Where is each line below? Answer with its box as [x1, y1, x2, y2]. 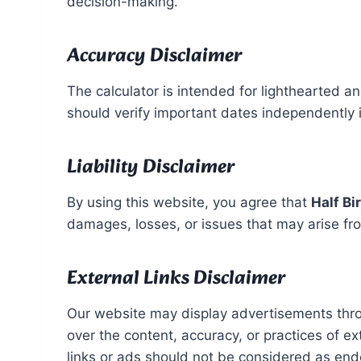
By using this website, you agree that [67, 194, 311, 210]
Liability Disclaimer [67, 151, 234, 184]
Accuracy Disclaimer [67, 40, 242, 73]
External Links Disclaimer [67, 263, 285, 295]
